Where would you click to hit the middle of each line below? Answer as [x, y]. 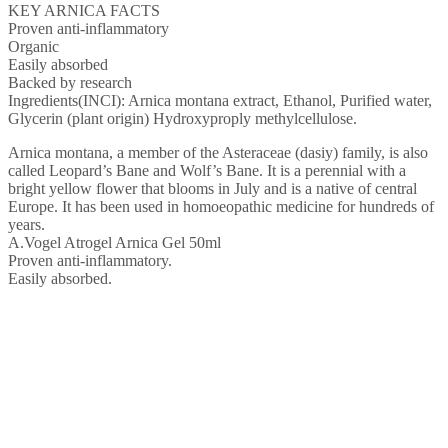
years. [26, 224]
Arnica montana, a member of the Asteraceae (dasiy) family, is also [218, 152]
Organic [33, 46]
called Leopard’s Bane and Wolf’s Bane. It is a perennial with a [207, 170]
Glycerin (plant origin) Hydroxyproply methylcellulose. [182, 118]
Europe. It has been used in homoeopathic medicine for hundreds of [221, 206]
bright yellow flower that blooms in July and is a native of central [212, 188]
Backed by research [70, 82]
